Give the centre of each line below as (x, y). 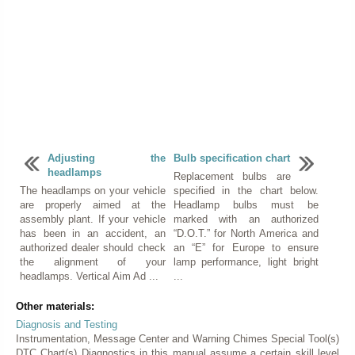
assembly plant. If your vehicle (93, 219)
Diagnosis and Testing (67, 324)
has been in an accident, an (93, 233)
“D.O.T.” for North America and (246, 233)
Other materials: (55, 306)
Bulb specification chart (231, 158)
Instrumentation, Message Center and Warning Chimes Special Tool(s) (177, 338)
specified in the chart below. (246, 190)
